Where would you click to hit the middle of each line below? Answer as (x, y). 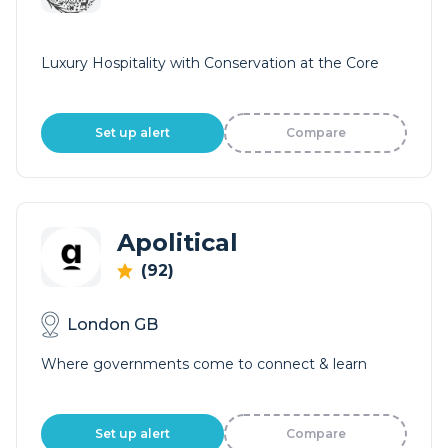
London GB (112, 324)
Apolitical (177, 242)
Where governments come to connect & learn (204, 364)
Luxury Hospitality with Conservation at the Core (210, 63)
